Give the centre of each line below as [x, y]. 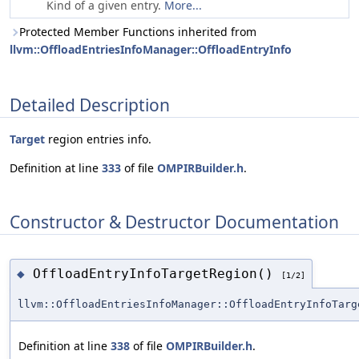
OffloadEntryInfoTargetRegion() [157, 273]
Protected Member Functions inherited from [138, 32]
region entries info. [98, 139]
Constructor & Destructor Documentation [174, 222]
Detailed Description [90, 105]
